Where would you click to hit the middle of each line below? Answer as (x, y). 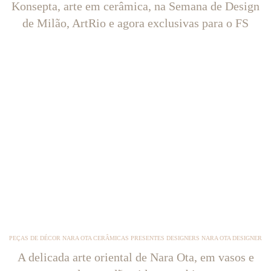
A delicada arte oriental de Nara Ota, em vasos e (135, 257)
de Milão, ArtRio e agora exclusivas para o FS (135, 23)
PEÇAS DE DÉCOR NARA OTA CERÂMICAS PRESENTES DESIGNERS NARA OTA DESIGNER (135, 238)
